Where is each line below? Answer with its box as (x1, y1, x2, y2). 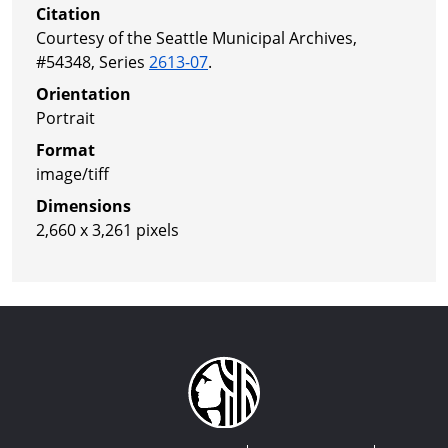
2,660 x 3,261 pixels (36, 218, 179, 241)
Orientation (36, 82, 131, 105)
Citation (36, 2, 101, 25)
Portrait (36, 106, 95, 129)
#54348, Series (36, 50, 149, 73)
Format (36, 138, 95, 161)
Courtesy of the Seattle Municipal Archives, (36, 26, 357, 49)
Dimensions (36, 194, 131, 217)
